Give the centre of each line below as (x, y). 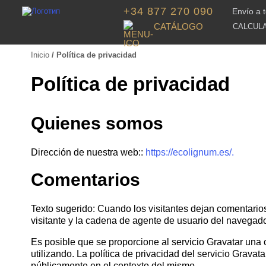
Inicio (40, 55)
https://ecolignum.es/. (190, 152)
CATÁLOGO (178, 26)
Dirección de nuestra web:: (88, 152)
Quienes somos (97, 123)
